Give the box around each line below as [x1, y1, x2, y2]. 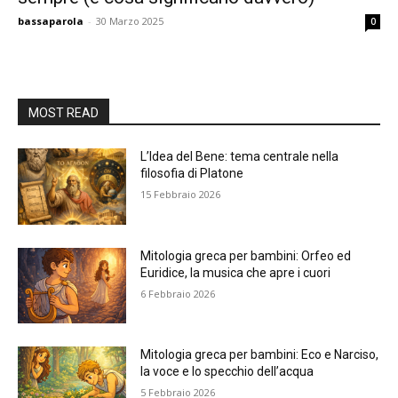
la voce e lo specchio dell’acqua [140, 364, 314, 379]
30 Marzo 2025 [96, 14, 163, 28]
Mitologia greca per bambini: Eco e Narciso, [140, 347, 379, 362]
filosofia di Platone [140, 166, 244, 180]
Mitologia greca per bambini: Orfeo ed [140, 248, 352, 263]
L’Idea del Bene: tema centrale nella [140, 149, 339, 163]
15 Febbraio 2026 [140, 187, 221, 201]
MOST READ [28, 106, 99, 120]
